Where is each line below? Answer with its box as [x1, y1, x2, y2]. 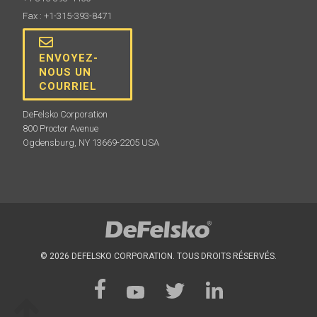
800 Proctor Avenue [23, 122, 99, 134]
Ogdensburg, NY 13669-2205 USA [23, 137, 160, 148]
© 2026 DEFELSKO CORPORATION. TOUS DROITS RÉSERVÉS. [40, 251, 277, 262]
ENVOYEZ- [39, 51, 99, 64]
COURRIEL [39, 79, 98, 93]
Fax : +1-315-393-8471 [23, 10, 113, 21]
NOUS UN [39, 65, 92, 79]
